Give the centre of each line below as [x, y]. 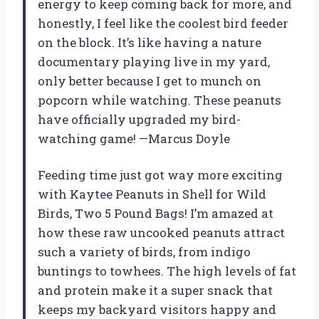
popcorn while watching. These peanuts [159, 100]
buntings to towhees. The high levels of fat [167, 271]
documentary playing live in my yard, [154, 61]
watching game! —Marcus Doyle [134, 138]
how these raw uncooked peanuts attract [161, 232]
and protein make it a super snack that [155, 290]
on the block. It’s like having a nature [150, 42]
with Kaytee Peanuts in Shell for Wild [152, 194]
